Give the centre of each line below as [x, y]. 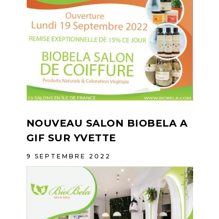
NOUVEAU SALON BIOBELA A [107, 123]
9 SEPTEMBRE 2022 [68, 156]
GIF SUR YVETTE [71, 138]
